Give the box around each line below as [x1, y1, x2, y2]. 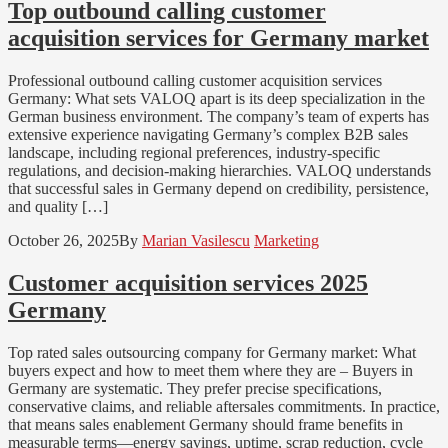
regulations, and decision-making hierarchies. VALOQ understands [8, 162, 431, 180]
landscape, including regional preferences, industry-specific [8, 144, 380, 162]
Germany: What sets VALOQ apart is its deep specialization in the [8, 90, 425, 108]
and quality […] [8, 198, 108, 216]
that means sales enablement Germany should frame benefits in [8, 415, 403, 433]
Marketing [254, 232, 319, 250]
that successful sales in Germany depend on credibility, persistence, [8, 180, 429, 198]
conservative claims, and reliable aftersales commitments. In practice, [8, 397, 440, 415]
